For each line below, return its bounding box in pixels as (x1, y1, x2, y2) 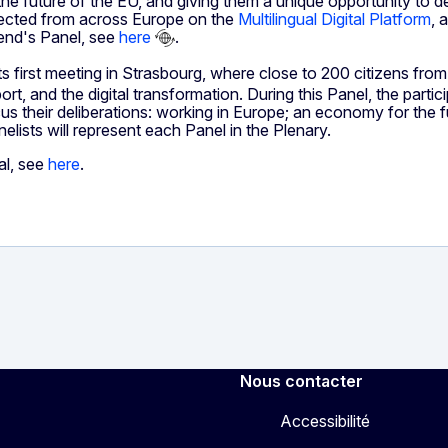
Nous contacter (240, 371, 363, 392)
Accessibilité (280, 411, 370, 432)
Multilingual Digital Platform (238, 8, 431, 29)
